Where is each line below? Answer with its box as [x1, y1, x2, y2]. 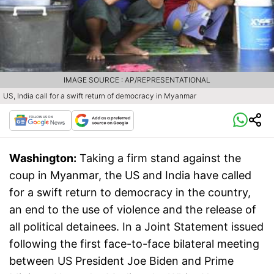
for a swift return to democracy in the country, [9, 185, 251, 199]
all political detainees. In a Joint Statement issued [9, 220, 264, 233]
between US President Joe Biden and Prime [9, 254, 234, 267]
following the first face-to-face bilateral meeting [9, 237, 259, 250]
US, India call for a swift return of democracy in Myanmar [3, 91, 196, 100]
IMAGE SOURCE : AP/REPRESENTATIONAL [64, 75, 210, 84]
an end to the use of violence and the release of [9, 202, 256, 216]
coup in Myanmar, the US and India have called [9, 168, 251, 182]
